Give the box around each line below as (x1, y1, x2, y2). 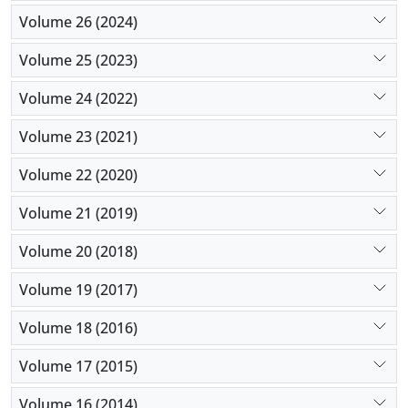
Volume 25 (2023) (19, 49, 138, 70)
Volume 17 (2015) (19, 355, 138, 376)
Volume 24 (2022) (19, 87, 138, 108)
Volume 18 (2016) (19, 317, 138, 338)
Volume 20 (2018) (19, 240, 138, 261)
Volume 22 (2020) (19, 164, 138, 185)
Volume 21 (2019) (19, 202, 138, 223)
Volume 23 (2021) (19, 126, 138, 147)
